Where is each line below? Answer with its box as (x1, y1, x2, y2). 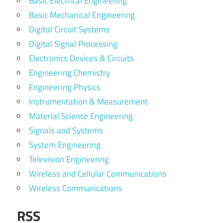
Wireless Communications (29, 182, 122, 195)
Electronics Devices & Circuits (29, 52, 134, 65)
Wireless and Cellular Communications (29, 167, 166, 180)
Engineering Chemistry (29, 66, 110, 79)
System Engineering (29, 138, 101, 151)
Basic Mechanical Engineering (29, 8, 135, 21)
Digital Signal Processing (29, 37, 117, 50)
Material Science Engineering (29, 110, 133, 122)
